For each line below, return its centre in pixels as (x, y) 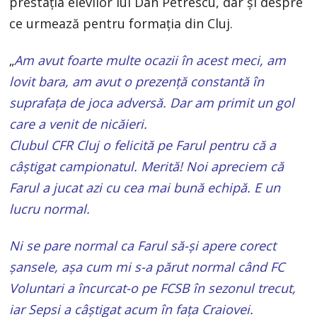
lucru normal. (50, 208)
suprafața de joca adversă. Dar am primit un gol (152, 102)
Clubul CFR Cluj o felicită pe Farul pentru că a (143, 145)
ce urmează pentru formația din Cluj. (121, 23)
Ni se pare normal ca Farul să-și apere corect (143, 245)
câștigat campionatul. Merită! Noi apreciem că (147, 166)
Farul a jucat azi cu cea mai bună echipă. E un (145, 187)
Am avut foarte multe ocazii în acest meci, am (150, 60)
